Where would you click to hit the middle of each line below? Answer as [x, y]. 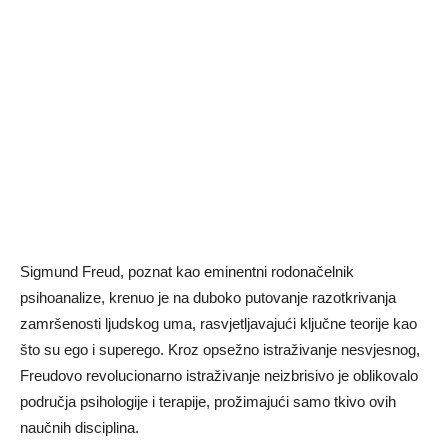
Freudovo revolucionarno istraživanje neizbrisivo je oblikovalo [219, 375]
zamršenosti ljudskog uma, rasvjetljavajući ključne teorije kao [218, 323]
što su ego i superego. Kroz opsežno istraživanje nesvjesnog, [220, 349]
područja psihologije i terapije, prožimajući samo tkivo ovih [208, 401]
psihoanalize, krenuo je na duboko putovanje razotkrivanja [208, 297]
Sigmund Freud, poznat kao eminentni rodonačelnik [187, 271]
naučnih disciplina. [79, 427]
